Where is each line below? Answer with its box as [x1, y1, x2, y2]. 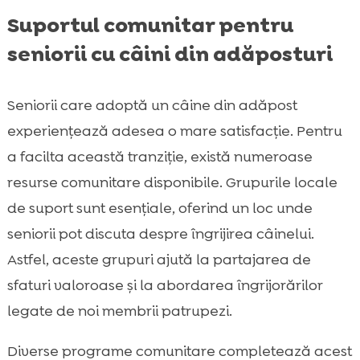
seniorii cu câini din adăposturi [6, 40, 333, 68]
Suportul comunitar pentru [6, 11, 293, 39]
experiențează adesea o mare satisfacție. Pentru [6, 121, 342, 141]
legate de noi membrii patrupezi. [6, 301, 232, 321]
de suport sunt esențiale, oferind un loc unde [6, 198, 313, 219]
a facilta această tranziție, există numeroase [6, 147, 313, 167]
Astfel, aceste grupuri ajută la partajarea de [6, 250, 311, 270]
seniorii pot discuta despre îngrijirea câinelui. [6, 224, 314, 244]
